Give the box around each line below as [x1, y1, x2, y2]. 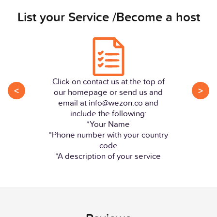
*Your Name [87, 118, 130, 130]
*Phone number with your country [48, 129, 168, 140]
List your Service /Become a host [17, 8, 200, 26]
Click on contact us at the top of [52, 76, 165, 87]
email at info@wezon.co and [58, 97, 159, 108]
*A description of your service [56, 150, 161, 162]
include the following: [70, 108, 147, 119]
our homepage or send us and [54, 86, 163, 98]
